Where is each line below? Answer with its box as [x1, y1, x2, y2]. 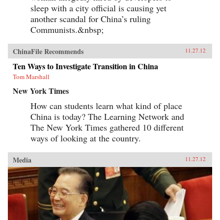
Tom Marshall [13, 72, 50, 82]
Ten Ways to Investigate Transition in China [13, 60, 158, 72]
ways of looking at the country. [30, 132, 141, 144]
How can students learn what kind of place [30, 100, 182, 112]
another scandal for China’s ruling [30, 13, 151, 25]
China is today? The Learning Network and [30, 110, 184, 123]
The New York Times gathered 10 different [30, 121, 184, 134]
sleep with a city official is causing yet [30, 2, 166, 14]
